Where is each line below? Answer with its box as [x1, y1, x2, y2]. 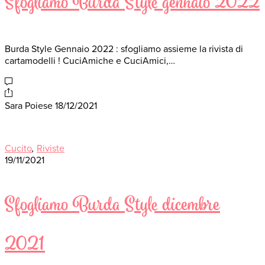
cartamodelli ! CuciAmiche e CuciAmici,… [5, 55, 175, 67]
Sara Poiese [5, 100, 53, 112]
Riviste [37, 143, 64, 155]
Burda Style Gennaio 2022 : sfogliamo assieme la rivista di [5, 43, 243, 56]
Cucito [5, 143, 32, 155]
